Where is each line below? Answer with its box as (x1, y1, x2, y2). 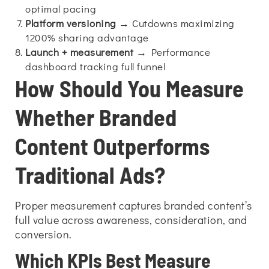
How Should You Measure (15, 74, 244, 102)
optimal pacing (25, 2, 96, 16)
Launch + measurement (25, 45, 133, 59)
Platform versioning (25, 16, 116, 30)
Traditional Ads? (15, 161, 165, 189)
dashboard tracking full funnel (25, 59, 165, 73)
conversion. (15, 227, 72, 241)
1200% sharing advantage (25, 31, 149, 44)
